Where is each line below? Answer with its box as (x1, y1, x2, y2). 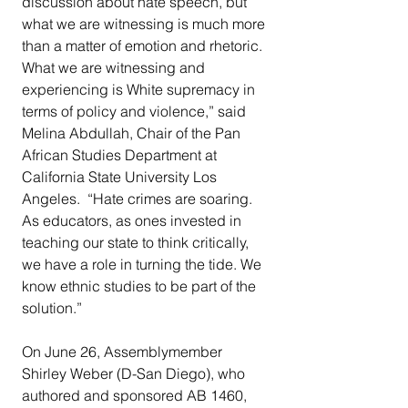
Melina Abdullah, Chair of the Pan (22, 124, 244, 143)
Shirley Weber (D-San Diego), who (22, 364, 249, 383)
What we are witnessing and (22, 58, 209, 77)
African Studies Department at (22, 146, 220, 165)
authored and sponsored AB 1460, (22, 386, 250, 405)
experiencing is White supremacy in (22, 80, 259, 99)
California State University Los (22, 168, 220, 187)
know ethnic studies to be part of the (22, 277, 260, 296)
